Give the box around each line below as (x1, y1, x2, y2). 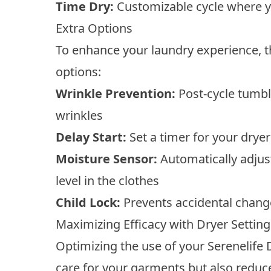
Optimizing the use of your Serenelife (56, 237, 266, 254)
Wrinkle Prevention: (56, 85, 175, 102)
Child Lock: (56, 194, 120, 211)
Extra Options (56, 19, 132, 36)
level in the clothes (56, 172, 159, 189)
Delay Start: (56, 128, 126, 145)
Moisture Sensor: (56, 150, 157, 167)
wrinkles (56, 106, 103, 123)
